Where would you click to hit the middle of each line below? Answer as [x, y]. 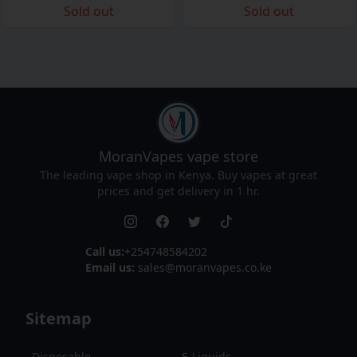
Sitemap [59, 318]
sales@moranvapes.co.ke [205, 267]
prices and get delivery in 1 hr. [178, 191]
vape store [223, 156]
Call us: [105, 251]
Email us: [112, 267]
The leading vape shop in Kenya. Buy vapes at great [178, 175]
